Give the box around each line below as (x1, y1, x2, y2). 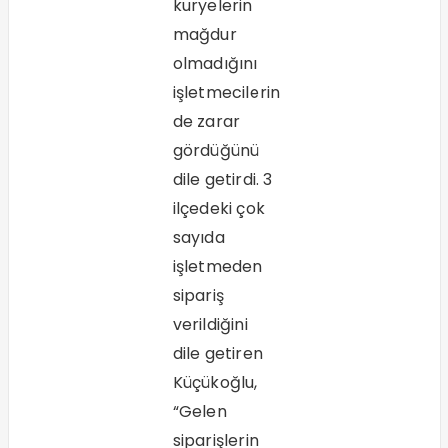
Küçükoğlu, (172, 371, 258, 395)
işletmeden (172, 255, 263, 279)
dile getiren (172, 342, 263, 366)
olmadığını (172, 52, 258, 76)
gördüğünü (172, 139, 260, 163)
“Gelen (172, 400, 227, 424)
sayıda (172, 226, 225, 250)
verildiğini (172, 313, 248, 337)
